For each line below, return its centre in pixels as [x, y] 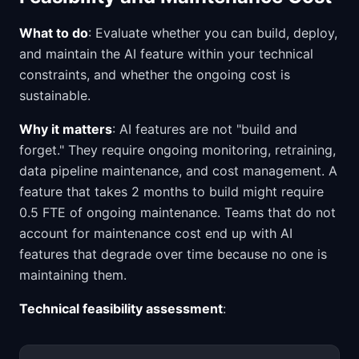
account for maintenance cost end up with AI [156, 233]
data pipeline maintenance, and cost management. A [178, 171]
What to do [54, 33]
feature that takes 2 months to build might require [171, 192]
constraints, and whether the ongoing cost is [155, 75]
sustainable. [55, 95]
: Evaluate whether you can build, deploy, [213, 33]
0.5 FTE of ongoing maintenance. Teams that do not [177, 212]
